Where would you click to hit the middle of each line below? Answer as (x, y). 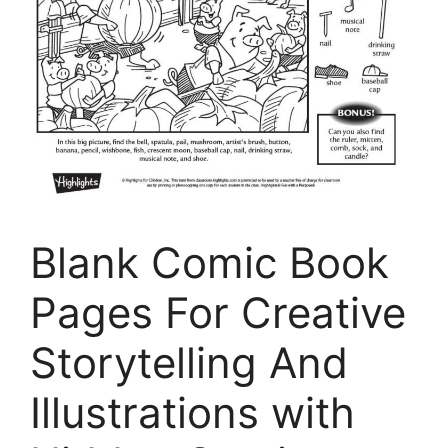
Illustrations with (192, 413)
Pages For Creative (218, 313)
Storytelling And (189, 363)
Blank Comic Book (209, 263)
